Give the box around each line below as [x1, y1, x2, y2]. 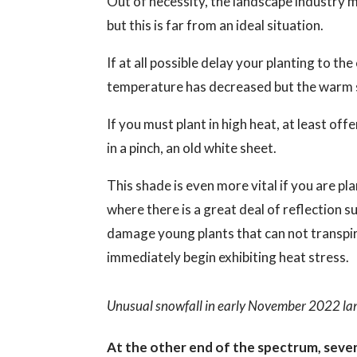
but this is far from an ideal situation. [107, 16, 324, 33]
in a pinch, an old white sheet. [107, 139, 277, 156]
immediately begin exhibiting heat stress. [107, 248, 350, 265]
